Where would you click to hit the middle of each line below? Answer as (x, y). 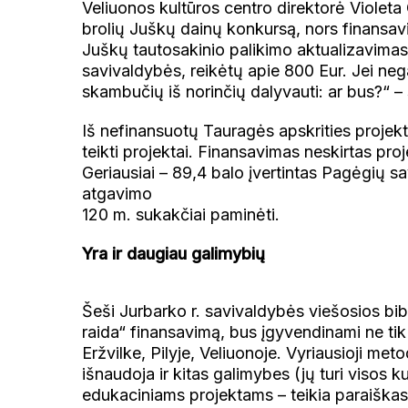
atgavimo (117, 193)
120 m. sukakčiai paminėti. (180, 214)
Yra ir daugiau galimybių (173, 253)
